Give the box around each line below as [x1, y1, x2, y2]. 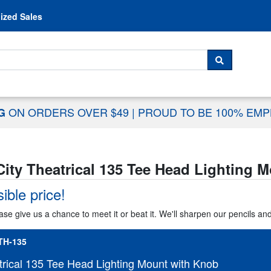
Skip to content [103, 3, 168, 15]
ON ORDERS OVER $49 [8, 104, 132, 120]
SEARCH [219, 59, 261, 73]
